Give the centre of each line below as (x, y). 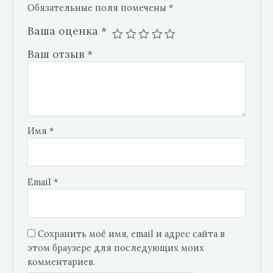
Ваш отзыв (58, 54)
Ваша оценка (65, 30)
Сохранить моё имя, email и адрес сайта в (132, 233)
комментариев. (62, 261)
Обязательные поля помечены (98, 7)
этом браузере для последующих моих (116, 247)
